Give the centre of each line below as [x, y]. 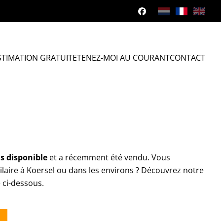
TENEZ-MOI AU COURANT [123, 57]
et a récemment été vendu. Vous [109, 157]
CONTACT [187, 57]
